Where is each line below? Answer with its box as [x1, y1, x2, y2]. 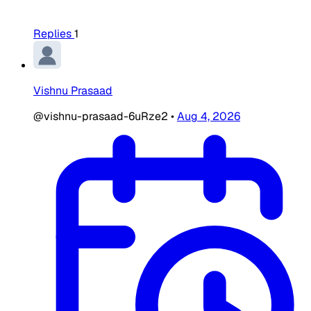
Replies [33, 26, 72, 42]
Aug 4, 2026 [177, 109, 240, 124]
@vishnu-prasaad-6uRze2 [33, 109, 171, 124]
